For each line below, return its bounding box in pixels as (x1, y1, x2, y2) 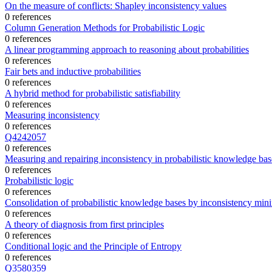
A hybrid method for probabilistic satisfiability (5, 87, 180, 98)
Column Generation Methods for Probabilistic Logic (5, 22, 205, 33)
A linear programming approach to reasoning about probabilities (5, 44, 249, 55)
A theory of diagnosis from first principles (5, 219, 164, 229)
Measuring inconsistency (5, 109, 100, 120)
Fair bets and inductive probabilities (5, 66, 141, 76)
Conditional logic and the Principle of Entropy (5, 240, 182, 251)
